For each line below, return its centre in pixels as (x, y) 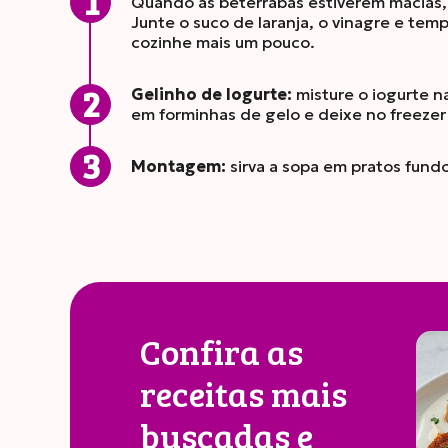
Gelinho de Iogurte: (211, 94)
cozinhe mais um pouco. (223, 42)
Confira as (221, 351)
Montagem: (178, 166)
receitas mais (243, 393)
